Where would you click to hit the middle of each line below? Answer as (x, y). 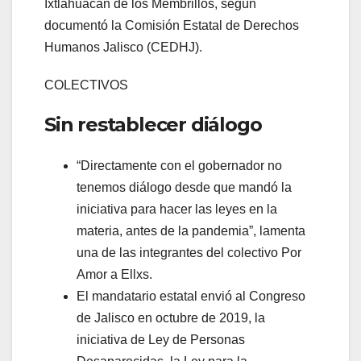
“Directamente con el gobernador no (179, 166)
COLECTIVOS (86, 85)
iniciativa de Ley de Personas (161, 340)
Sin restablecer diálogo (153, 125)
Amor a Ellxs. (114, 275)
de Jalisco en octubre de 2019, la (171, 318)
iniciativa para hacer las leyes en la (177, 210)
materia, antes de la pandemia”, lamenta (191, 231)
